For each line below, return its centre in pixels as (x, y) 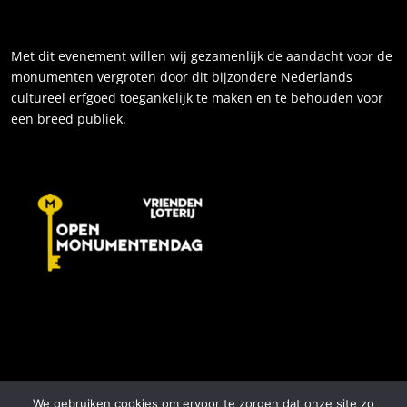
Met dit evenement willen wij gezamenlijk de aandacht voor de (202, 55)
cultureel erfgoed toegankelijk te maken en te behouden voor (197, 97)
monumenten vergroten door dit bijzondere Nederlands (182, 76)
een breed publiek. (69, 118)
